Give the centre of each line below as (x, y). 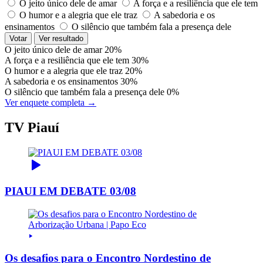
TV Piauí (32, 127)
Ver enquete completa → (50, 102)
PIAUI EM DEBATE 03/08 (70, 191)
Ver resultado (61, 38)
